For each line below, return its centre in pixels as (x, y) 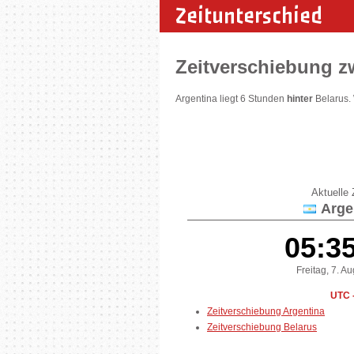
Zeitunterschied (249, 16)
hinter (300, 99)
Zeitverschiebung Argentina (266, 311)
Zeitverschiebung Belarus (262, 327)
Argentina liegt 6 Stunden (231, 99)
